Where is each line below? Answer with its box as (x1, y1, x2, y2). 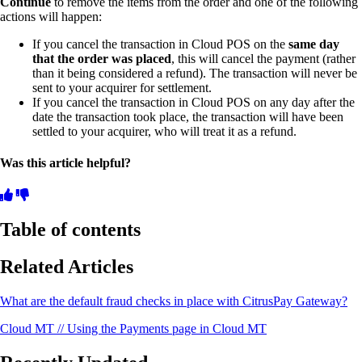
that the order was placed (32, 52, 171, 66)
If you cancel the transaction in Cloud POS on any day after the (32, 95, 355, 110)
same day (288, 37, 339, 52)
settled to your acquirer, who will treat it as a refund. (32, 124, 297, 139)
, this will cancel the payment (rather (171, 52, 356, 66)
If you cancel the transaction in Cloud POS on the (32, 37, 288, 52)
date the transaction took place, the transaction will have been (32, 110, 343, 124)
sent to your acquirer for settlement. (32, 81, 212, 95)
